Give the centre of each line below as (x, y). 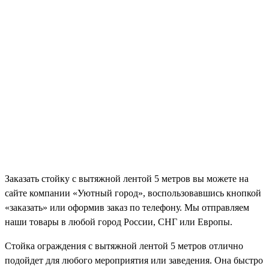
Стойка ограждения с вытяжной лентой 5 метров (107, 246)
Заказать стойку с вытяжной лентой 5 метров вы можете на (127, 178)
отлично (226, 246)
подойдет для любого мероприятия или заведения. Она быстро (134, 260)
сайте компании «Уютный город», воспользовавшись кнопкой (133, 193)
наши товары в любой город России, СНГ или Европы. (119, 222)
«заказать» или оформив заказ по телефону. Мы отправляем (127, 207)
